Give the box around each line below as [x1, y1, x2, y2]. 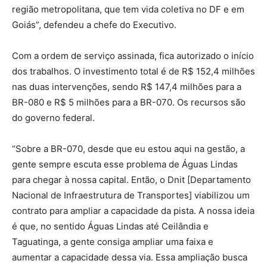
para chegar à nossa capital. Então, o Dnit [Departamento [12, 174, 251, 186]
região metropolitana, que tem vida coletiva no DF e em [12, 4, 244, 15]
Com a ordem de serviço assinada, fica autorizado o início [12, 50, 254, 62]
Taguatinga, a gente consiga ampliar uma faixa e [12, 236, 213, 248]
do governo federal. [12, 112, 100, 124]
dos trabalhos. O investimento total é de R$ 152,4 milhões [12, 66, 255, 77]
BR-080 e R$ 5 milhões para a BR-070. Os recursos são [12, 97, 246, 108]
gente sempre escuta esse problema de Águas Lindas [12, 159, 238, 170]
